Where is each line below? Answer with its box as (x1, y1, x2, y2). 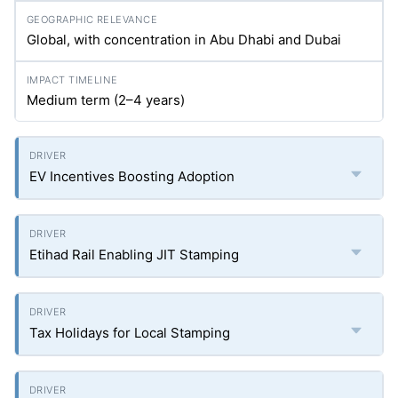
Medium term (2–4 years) (27, 92, 185, 108)
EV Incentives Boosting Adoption (29, 168, 235, 185)
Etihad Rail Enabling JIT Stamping (29, 246, 239, 263)
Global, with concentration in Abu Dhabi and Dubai (27, 31, 341, 48)
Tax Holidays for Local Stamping (29, 324, 230, 341)
